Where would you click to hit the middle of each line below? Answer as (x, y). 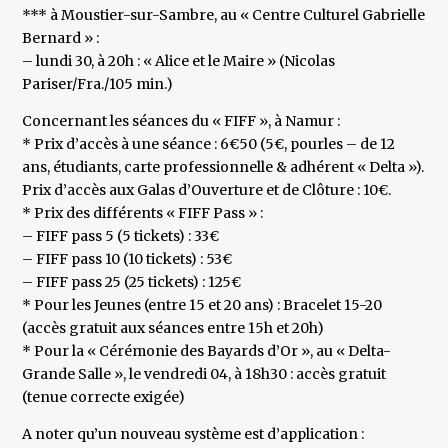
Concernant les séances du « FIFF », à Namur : (181, 121)
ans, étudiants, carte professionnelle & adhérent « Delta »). (223, 167)
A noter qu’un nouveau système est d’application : (193, 434)
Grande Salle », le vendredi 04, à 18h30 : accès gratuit (204, 374)
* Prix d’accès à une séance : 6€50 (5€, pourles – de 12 (209, 144)
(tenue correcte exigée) (104, 397)
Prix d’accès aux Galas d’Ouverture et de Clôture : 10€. (207, 190)
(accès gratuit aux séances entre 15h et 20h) (173, 328)
